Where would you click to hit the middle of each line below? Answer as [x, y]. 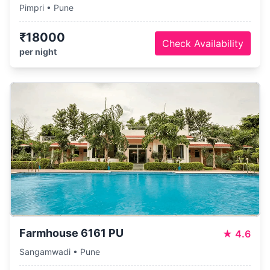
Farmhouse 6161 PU [71, 233]
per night [38, 52]
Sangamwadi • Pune [60, 252]
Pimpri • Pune [46, 8]
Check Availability [203, 43]
